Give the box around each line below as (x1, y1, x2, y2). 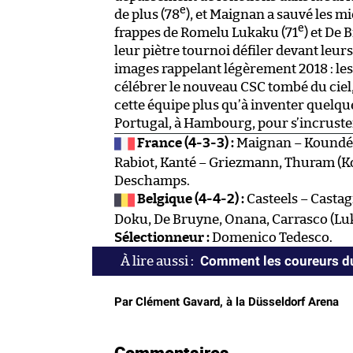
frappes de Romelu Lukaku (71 (114, 25, 298, 39)
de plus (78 (114, 7, 180, 21)
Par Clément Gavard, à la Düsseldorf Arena (114, 294, 339, 309)
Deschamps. (114, 174, 190, 188)
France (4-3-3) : (136, 136, 236, 150)
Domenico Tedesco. (210, 230, 333, 244)
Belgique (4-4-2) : (136, 192, 247, 206)
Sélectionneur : (114, 230, 210, 244)
